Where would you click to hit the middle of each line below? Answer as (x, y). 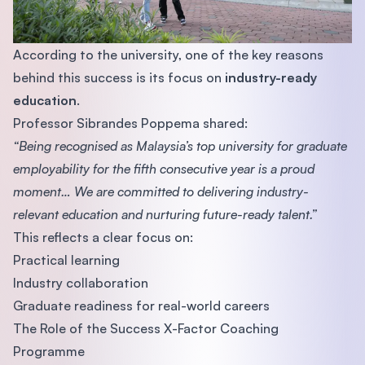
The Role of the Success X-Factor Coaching (146, 329)
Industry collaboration (81, 283)
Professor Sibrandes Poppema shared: (130, 123)
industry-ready (269, 78)
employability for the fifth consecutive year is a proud (164, 169)
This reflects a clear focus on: (103, 237)
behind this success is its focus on (117, 78)
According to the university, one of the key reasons (168, 55)
